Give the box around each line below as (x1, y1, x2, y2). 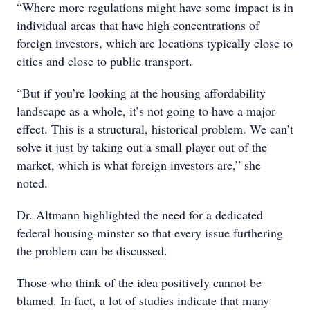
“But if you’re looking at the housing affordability (17, 84, 266, 101)
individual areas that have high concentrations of (17, 17, 259, 33)
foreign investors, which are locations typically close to (17, 35, 293, 51)
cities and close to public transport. (17, 53, 192, 69)
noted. (17, 174, 48, 191)
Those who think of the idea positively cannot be (17, 274, 262, 291)
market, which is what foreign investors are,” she (17, 156, 261, 173)
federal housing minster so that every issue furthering (17, 224, 283, 241)
